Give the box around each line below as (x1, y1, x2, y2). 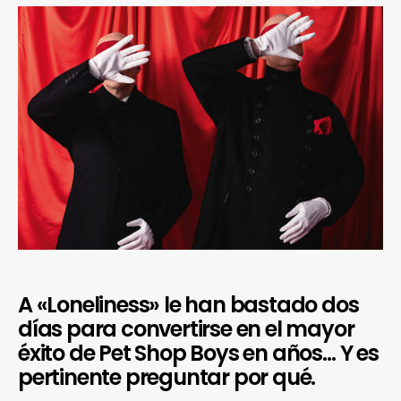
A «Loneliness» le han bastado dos (18, 289, 359, 320)
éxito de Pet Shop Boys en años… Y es (18, 337, 379, 368)
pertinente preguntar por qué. (18, 362, 316, 392)
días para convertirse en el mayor (18, 313, 354, 344)
